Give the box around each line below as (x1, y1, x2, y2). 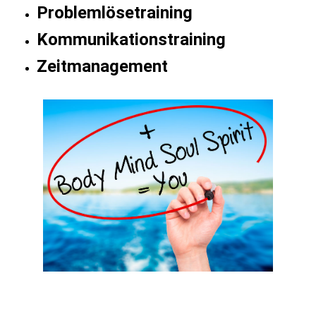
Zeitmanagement (37, 56, 169, 76)
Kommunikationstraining (37, 29, 226, 49)
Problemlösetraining (37, 2, 193, 23)
